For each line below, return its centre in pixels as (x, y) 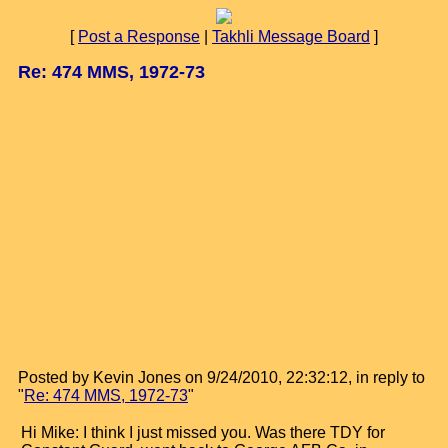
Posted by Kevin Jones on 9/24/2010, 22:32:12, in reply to (221, 377)
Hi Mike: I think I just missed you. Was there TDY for (203, 432)
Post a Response (139, 36)
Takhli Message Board (291, 36)
